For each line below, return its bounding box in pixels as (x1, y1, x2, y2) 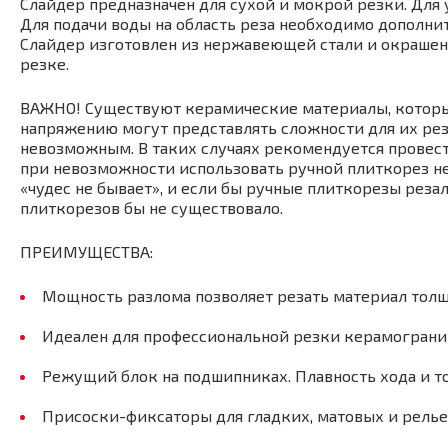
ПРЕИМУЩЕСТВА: (20, 241, 153, 261)
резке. (20, 53, 69, 73)
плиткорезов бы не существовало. (20, 197, 287, 217)
